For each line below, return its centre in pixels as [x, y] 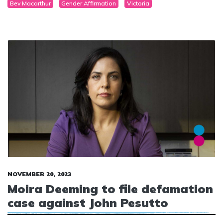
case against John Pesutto [88, 202]
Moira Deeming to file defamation [110, 188]
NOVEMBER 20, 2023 [39, 174]
